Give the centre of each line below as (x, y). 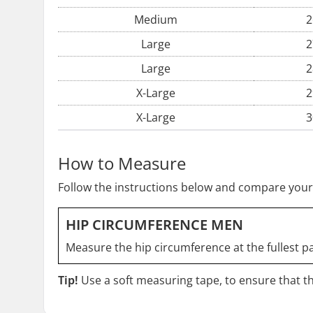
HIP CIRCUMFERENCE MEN (154, 225)
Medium (156, 20)
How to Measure (122, 163)
